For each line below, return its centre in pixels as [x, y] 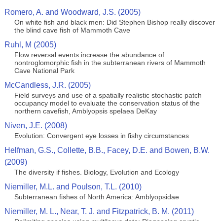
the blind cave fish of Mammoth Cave [72, 30]
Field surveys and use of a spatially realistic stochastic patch [108, 95]
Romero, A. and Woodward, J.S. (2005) [72, 12]
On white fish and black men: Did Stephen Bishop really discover [114, 22]
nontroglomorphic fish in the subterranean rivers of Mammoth [110, 63]
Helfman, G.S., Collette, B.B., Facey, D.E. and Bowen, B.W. [107, 150]
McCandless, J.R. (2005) [47, 85]
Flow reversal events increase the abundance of [89, 55]
